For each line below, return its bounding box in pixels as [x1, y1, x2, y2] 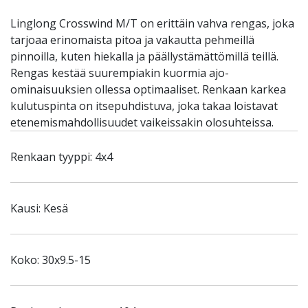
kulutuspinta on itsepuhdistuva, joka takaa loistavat [10, 98, 278, 113]
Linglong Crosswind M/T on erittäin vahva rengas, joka [10, 16, 294, 31]
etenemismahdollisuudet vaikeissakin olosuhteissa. [10, 115, 274, 130]
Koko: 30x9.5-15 [10, 252, 91, 267]
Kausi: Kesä [10, 201, 68, 216]
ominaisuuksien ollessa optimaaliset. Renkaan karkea [10, 82, 286, 97]
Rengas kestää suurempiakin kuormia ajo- [10, 65, 229, 80]
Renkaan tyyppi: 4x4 [10, 149, 113, 164]
